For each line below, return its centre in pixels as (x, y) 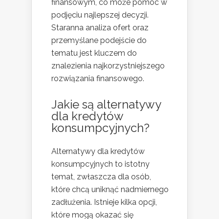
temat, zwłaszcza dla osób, (101, 176)
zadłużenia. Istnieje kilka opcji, (104, 202)
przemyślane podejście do (99, 40)
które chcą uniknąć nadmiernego (110, 189)
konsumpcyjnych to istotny (100, 164)
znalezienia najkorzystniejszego (108, 66)
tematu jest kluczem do (94, 53)
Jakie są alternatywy (106, 104)
